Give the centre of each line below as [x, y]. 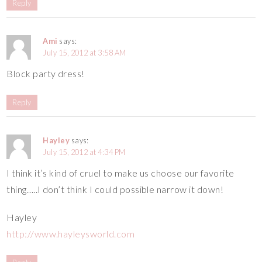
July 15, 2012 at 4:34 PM [84, 152]
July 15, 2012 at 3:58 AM [85, 52]
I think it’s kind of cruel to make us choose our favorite [120, 173]
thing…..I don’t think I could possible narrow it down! [115, 189]
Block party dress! [46, 73]
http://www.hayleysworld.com [71, 233]
